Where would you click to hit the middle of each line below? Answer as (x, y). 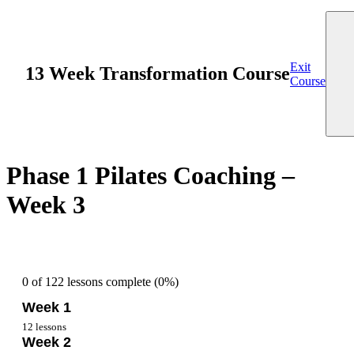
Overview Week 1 (78, 343)
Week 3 (46, 205)
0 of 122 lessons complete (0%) (100, 281)
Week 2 (47, 343)
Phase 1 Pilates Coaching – (151, 176)
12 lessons (44, 326)
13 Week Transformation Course (158, 73)
